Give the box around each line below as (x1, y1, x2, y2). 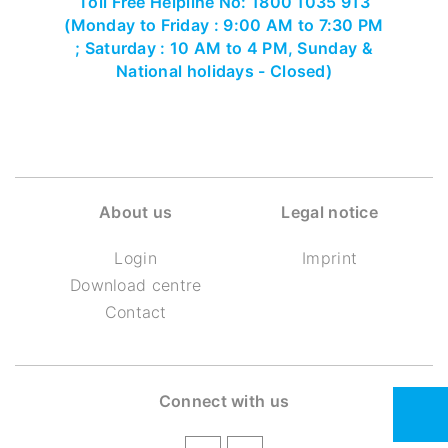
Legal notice (281, 202, 379, 222)
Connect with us (158, 391, 290, 411)
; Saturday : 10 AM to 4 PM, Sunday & (75, 38, 373, 58)
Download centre (69, 275, 202, 295)
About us (99, 202, 173, 222)
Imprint (302, 248, 358, 268)
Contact (104, 302, 167, 322)
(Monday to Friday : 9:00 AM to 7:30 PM (64, 15, 384, 35)
